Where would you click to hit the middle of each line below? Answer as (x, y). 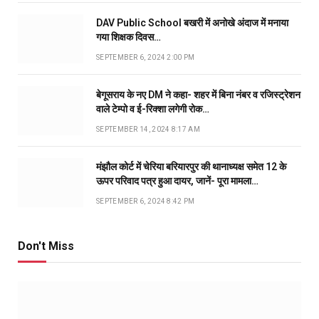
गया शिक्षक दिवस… (129, 37)
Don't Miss (46, 246)
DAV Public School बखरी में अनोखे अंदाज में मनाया (192, 23)
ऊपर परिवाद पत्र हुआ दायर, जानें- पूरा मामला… (177, 181)
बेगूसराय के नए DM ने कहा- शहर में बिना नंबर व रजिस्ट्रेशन (198, 95)
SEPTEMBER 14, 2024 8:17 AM (148, 130)
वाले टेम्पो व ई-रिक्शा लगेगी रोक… (153, 109)
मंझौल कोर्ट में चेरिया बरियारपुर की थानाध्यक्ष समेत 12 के (191, 167)
